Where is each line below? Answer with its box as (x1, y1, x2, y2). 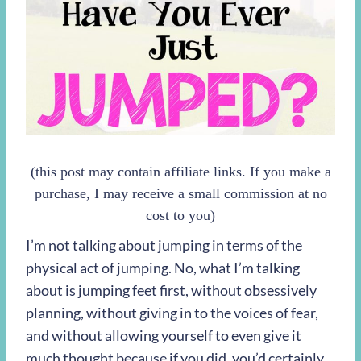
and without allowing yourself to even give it (26, 326, 301, 344)
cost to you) (146, 206, 215, 223)
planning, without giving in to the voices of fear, (26, 303, 318, 322)
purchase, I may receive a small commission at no (34, 185, 327, 201)
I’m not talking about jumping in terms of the (26, 235, 302, 254)
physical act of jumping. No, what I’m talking (26, 258, 300, 276)
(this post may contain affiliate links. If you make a (30, 163, 331, 180)
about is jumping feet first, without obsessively (26, 280, 317, 299)
